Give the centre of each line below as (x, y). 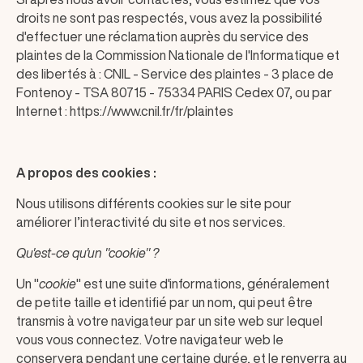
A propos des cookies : (86, 173)
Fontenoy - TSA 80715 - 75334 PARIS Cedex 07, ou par (174, 92)
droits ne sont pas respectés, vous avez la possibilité (169, 18)
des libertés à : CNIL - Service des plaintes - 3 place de (175, 74)
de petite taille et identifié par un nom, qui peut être (164, 302)
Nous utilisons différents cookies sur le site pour (154, 203)
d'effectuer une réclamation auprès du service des (162, 36)
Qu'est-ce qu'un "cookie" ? (88, 253)
